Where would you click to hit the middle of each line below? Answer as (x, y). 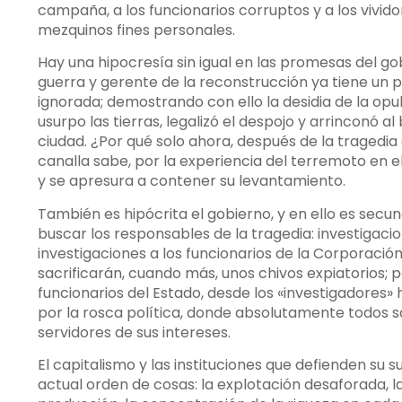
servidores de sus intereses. (134, 332)
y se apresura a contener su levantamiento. (192, 181)
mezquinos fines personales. (136, 30)
